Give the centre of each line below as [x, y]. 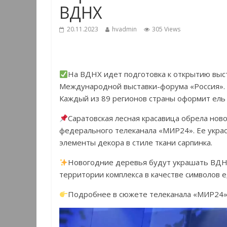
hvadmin [124, 29]
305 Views [166, 29]
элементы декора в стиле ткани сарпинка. [136, 143]
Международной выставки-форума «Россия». [142, 86]
